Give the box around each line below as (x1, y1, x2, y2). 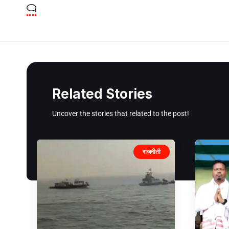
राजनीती (143, 147, 161, 155)
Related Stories (52, 85, 152, 102)
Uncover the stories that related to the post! (52, 109, 189, 118)
